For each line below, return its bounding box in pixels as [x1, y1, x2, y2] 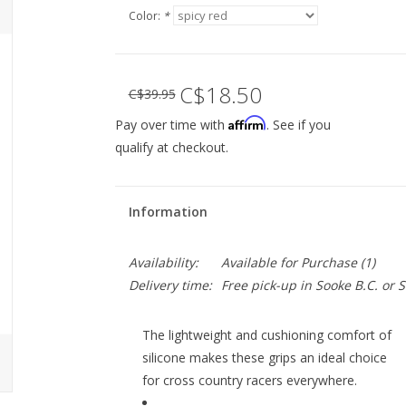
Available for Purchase [220, 254, 357, 271]
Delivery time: [128, 276, 212, 294]
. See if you [266, 116, 331, 133]
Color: [128, 8, 163, 24]
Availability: [128, 254, 198, 271]
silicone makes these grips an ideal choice [141, 349, 387, 366]
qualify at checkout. [114, 139, 228, 156]
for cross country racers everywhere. [141, 372, 357, 389]
